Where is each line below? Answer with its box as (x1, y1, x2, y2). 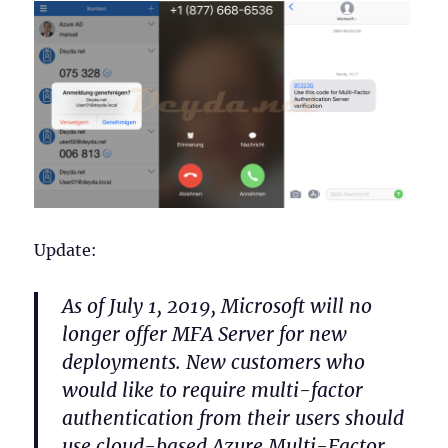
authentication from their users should (62, 405, 405, 430)
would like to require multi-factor (62, 377, 364, 402)
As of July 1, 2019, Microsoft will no (62, 293, 373, 318)
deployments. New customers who (62, 349, 366, 374)
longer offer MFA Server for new (62, 321, 348, 346)
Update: (34, 239, 98, 260)
